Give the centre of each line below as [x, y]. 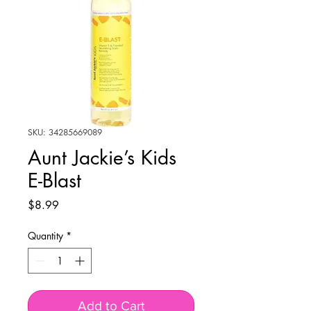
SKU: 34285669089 [65, 133]
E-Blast [54, 181]
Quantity [45, 236]
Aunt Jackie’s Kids [102, 158]
